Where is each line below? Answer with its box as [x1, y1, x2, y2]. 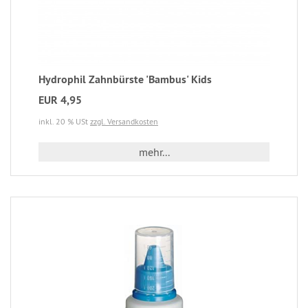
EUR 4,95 [38, 93, 82, 108]
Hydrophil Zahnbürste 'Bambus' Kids [38, 72, 212, 87]
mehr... [138, 145, 170, 159]
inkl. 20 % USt [38, 116, 90, 127]
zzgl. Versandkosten [90, 116, 158, 127]
